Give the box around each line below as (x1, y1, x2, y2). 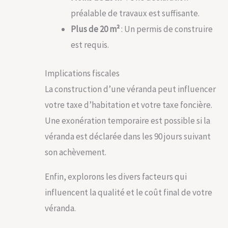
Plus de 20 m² (71, 23, 120, 35)
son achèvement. (45, 147, 106, 158)
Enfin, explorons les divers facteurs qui (45, 171, 187, 183)
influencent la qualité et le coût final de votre (45, 187, 212, 198)
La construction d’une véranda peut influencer (45, 83, 216, 95)
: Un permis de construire (120, 23, 213, 35)
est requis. (71, 39, 109, 50)
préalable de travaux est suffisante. (71, 7, 199, 19)
